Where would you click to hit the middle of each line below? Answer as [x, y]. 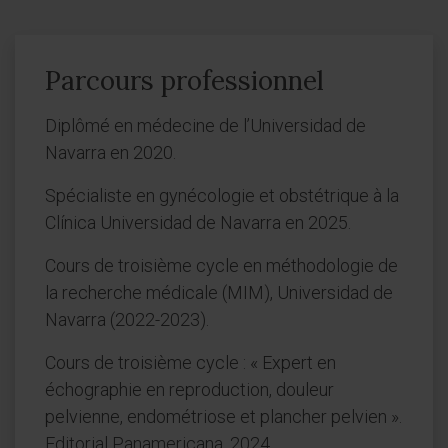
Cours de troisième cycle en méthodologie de [221, 265]
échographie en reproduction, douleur [189, 389]
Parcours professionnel [184, 80]
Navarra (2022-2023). [127, 319]
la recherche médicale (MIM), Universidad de [219, 292]
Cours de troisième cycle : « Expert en [190, 362]
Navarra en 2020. [110, 152]
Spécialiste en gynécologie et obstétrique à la [222, 195]
